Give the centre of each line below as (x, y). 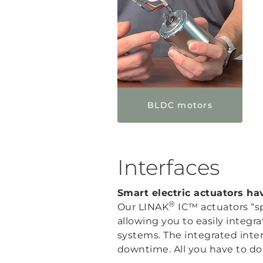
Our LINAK (143, 207)
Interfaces (168, 167)
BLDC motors (180, 105)
